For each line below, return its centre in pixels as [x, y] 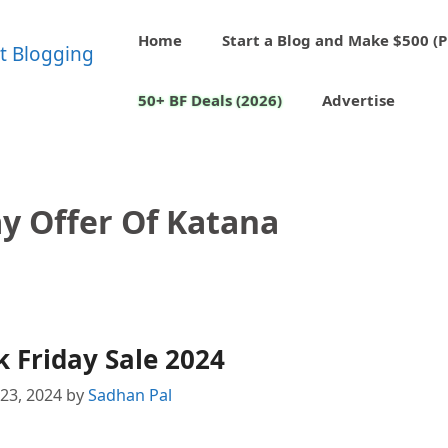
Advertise [359, 100]
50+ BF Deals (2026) [210, 100]
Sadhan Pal [129, 395]
